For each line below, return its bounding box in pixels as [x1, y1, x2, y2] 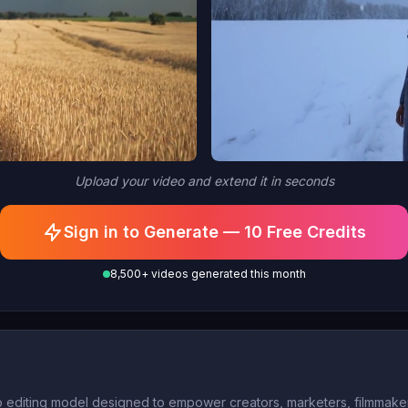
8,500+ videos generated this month [109, 266, 306, 280]
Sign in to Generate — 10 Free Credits [64, 221, 366, 241]
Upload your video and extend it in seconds [74, 172, 334, 189]
